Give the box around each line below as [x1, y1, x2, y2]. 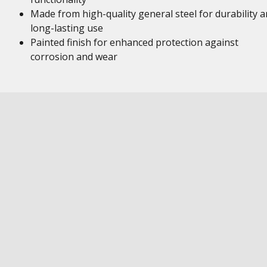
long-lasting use [30, 21, 103, 35]
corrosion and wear [30, 50, 117, 63]
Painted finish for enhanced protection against [30, 36, 238, 49]
